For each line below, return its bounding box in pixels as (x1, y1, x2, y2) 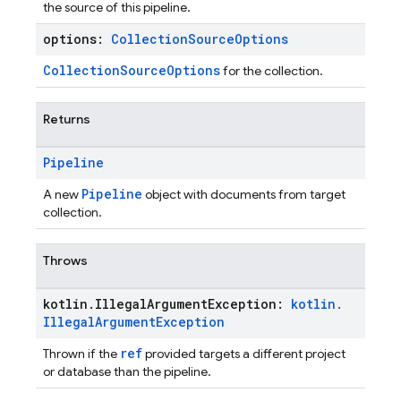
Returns (43, 111, 90, 127)
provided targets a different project (142, 346, 346, 362)
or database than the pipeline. (43, 363, 211, 380)
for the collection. (220, 63, 323, 79)
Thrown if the (43, 346, 120, 362)
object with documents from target (142, 186, 346, 202)
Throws (43, 252, 88, 269)
